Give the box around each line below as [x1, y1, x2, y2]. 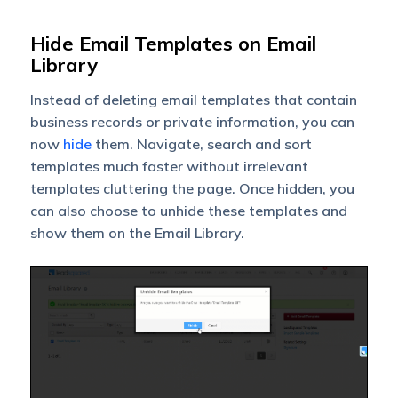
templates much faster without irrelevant [29, 156, 308, 175]
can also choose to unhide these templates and [29, 201, 347, 219]
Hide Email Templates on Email [29, 30, 316, 56]
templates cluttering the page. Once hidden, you [29, 179, 354, 197]
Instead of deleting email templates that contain [29, 90, 357, 108]
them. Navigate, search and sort [91, 134, 312, 153]
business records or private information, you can [29, 112, 354, 131]
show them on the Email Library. [29, 223, 244, 242]
